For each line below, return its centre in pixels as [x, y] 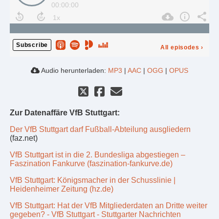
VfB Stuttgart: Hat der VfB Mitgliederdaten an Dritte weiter [109, 206]
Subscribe [32, 45]
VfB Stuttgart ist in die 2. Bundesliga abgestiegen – [98, 155]
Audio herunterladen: [74, 71]
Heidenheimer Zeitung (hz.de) [62, 189]
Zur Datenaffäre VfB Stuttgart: [65, 113]
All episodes [180, 48]
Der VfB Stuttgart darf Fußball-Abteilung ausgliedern [100, 130]
